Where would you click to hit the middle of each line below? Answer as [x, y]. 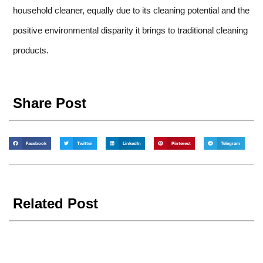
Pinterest [181, 143]
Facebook [36, 143]
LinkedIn [131, 143]
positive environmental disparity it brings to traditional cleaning [130, 31]
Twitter [85, 143]
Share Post [50, 103]
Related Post [55, 204]
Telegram [231, 143]
